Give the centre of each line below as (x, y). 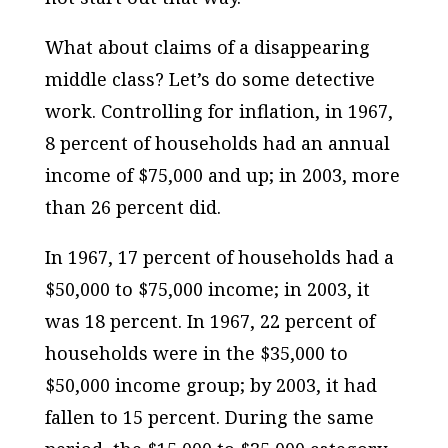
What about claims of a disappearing (207, 47)
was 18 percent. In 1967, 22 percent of (209, 321)
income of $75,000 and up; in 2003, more (222, 175)
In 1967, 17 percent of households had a (219, 257)
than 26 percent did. (132, 207)
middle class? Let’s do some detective (209, 79)
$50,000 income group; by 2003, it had (210, 385)
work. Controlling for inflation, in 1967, (218, 111)
